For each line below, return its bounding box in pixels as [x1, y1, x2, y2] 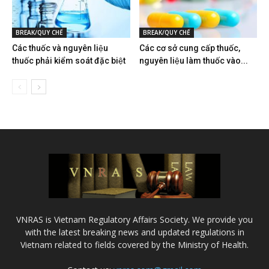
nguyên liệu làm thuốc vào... [139, 56, 248, 66]
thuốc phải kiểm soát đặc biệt [12, 56, 125, 66]
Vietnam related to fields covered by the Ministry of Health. [20, 238, 249, 250]
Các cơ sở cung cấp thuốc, [139, 43, 240, 53]
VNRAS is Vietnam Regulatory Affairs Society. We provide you [16, 213, 253, 225]
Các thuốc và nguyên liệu [12, 43, 108, 53]
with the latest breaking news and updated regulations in [25, 226, 244, 238]
